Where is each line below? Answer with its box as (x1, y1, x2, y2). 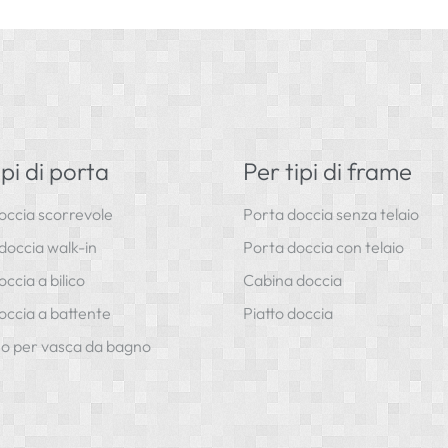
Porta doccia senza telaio (243, 203, 420, 224)
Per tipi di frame (243, 155, 413, 186)
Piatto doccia (243, 302, 334, 323)
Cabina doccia (243, 269, 343, 290)
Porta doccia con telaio (243, 236, 405, 257)
